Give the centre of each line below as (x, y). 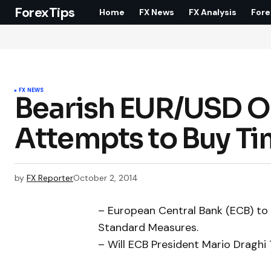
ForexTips (45, 12)
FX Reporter (50, 178)
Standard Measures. (148, 228)
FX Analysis (213, 12)
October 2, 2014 (106, 178)
